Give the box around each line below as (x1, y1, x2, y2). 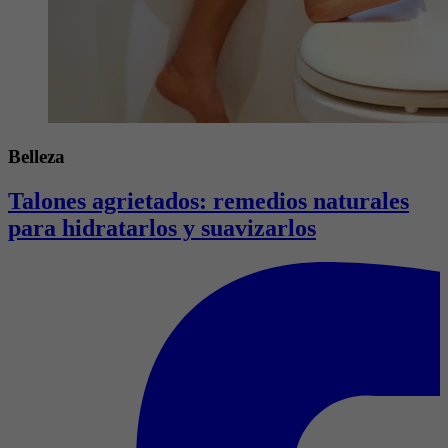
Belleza (8, 145, 65, 167)
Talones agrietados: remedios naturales (8, 187, 409, 214)
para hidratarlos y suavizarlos (8, 214, 316, 241)
